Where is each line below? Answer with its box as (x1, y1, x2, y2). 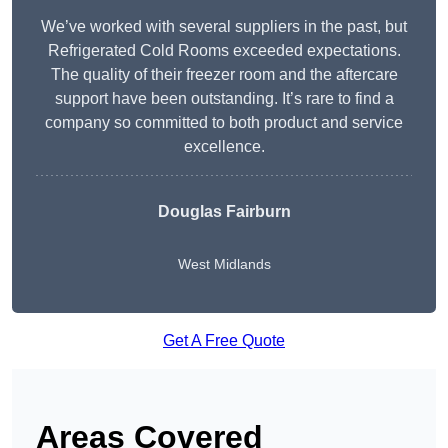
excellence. (183, 138, 265, 156)
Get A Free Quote (163, 332, 285, 350)
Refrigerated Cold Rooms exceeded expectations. (47, 42, 401, 60)
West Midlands (177, 256, 271, 273)
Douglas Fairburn (157, 203, 291, 221)
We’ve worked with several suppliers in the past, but (41, 18, 407, 36)
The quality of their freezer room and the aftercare (50, 66, 398, 84)
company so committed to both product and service (45, 114, 403, 132)
